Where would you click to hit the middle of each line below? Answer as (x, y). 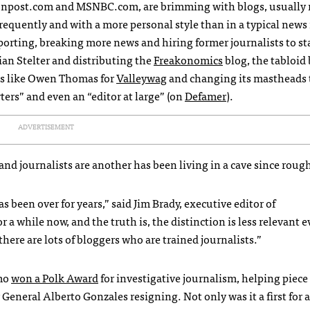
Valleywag (142, 77)
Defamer (206, 95)
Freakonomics (188, 60)
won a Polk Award (55, 277)
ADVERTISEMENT (46, 127)
